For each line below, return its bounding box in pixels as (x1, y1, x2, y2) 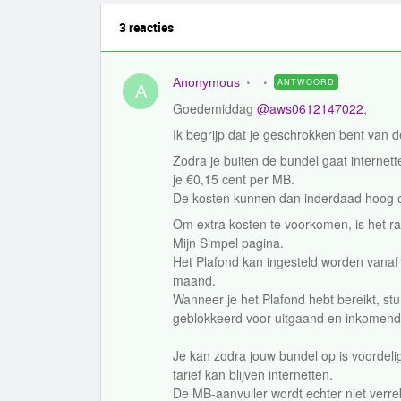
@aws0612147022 (257, 99, 363, 117)
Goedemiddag (173, 99, 257, 117)
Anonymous (173, 75, 240, 90)
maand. (173, 271, 219, 289)
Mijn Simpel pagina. (173, 234, 287, 252)
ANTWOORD (277, 76, 335, 88)
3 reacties (119, 19, 174, 36)
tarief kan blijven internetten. (173, 365, 337, 383)
